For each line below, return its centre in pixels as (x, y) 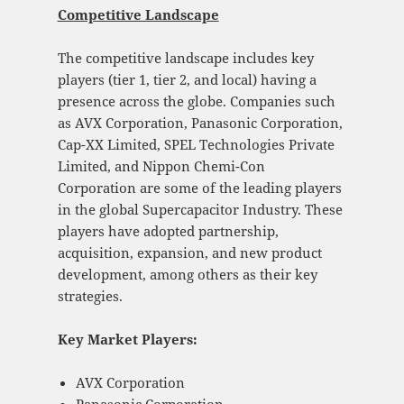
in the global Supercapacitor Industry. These (200, 210)
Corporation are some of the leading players (199, 188)
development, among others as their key (187, 275)
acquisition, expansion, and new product (189, 253)
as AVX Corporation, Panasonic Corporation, (200, 123)
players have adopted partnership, (168, 231)
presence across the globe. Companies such (196, 101)
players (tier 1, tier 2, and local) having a (187, 80)
